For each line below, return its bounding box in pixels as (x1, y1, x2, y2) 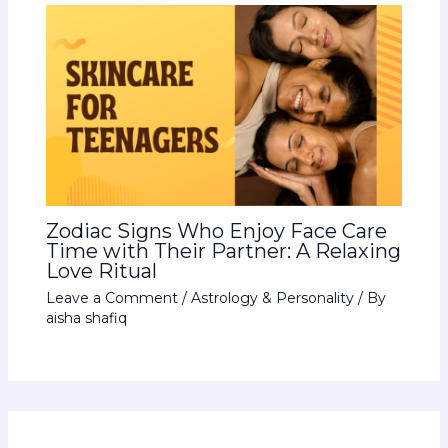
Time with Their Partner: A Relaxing (45, 239, 401, 264)
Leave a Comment (45, 289, 178, 308)
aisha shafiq (45, 309, 127, 328)
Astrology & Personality (190, 289, 354, 308)
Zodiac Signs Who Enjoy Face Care (45, 219, 387, 244)
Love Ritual (45, 259, 157, 284)
